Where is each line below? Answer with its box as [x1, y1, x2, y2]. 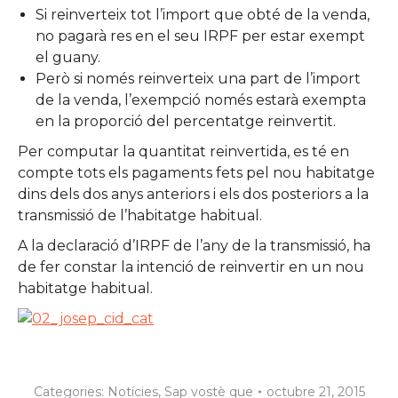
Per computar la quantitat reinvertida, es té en [18, 142, 349, 160]
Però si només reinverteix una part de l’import [36, 69, 361, 87]
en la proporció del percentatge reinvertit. [36, 112, 336, 130]
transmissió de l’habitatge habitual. [18, 206, 262, 224]
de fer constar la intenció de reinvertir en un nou [18, 258, 364, 275]
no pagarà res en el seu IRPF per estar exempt [36, 27, 365, 44]
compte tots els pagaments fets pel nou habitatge [18, 163, 375, 181]
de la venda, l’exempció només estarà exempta [36, 91, 366, 108]
